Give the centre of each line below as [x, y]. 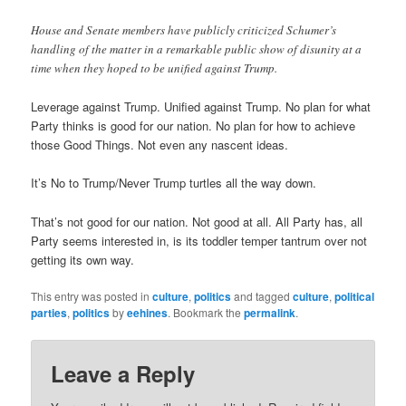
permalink [270, 312]
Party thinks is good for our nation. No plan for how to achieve [193, 126]
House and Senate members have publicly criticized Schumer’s [184, 30]
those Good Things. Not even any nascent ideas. [160, 145]
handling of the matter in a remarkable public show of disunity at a [197, 49]
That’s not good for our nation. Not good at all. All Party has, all [197, 221]
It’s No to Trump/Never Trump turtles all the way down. [174, 183]
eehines [148, 312]
